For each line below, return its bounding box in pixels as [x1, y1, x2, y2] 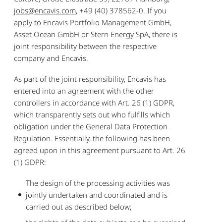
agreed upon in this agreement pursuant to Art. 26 [14, 145, 186, 155]
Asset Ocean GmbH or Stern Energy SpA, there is [14, 29, 178, 39]
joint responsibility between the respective [14, 41, 157, 51]
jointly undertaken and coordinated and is [26, 189, 168, 200]
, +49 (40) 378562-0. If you [76, 5, 167, 15]
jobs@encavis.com [14, 5, 76, 15]
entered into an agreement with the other [14, 85, 155, 96]
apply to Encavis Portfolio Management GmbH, [14, 17, 172, 27]
